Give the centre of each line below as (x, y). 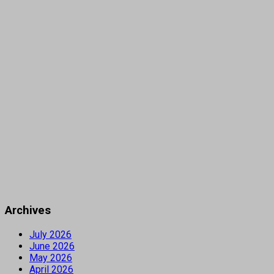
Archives (28, 211)
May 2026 (51, 257)
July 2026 (50, 234)
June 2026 (52, 246)
